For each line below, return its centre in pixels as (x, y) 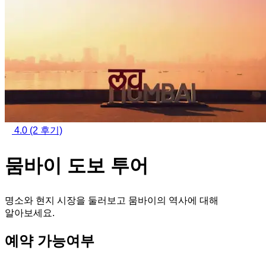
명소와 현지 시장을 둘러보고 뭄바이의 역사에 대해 (112, 201)
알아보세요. (30, 213)
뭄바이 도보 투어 (77, 165)
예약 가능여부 (50, 241)
